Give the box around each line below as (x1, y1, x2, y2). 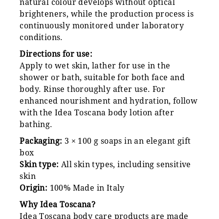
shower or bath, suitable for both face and (20, 72, 185, 82)
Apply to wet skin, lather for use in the (20, 61, 171, 70)
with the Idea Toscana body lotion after (20, 108, 174, 117)
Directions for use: (20, 49, 92, 59)
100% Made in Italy (47, 183, 125, 193)
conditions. (20, 32, 63, 42)
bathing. (20, 119, 53, 129)
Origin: (20, 183, 48, 193)
